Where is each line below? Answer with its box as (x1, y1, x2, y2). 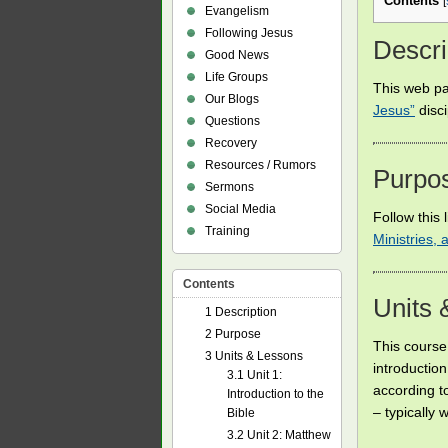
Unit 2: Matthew (244, 428, 331, 442)
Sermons (205, 180, 254, 194)
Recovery (205, 136, 257, 150)
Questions (205, 114, 260, 128)
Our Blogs (205, 92, 259, 106)
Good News (205, 48, 269, 62)
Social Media (205, 202, 276, 216)
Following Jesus (205, 26, 293, 40)
